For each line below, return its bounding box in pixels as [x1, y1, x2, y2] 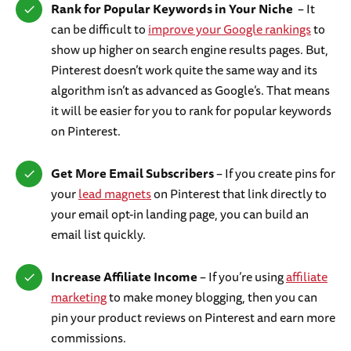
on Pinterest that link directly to [151, 183, 327, 204]
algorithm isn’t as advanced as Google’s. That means [51, 79, 330, 100]
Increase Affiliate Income [51, 266, 197, 287]
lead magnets [78, 183, 151, 204]
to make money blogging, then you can [107, 286, 317, 307]
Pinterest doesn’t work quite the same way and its [51, 59, 317, 80]
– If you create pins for [214, 162, 335, 183]
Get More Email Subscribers [51, 162, 214, 183]
